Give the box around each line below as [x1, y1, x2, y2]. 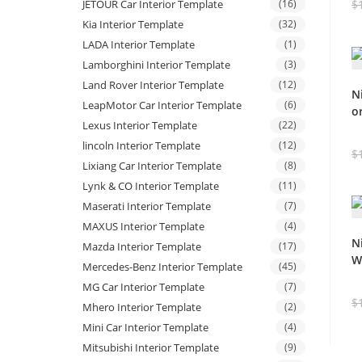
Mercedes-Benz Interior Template [82, 259, 242, 275]
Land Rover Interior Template [82, 78, 224, 93]
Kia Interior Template [82, 17, 183, 32]
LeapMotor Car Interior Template [82, 98, 242, 113]
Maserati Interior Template [82, 199, 211, 214]
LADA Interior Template [82, 37, 195, 53]
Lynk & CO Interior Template [82, 179, 219, 194]
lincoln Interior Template [82, 138, 200, 154]
